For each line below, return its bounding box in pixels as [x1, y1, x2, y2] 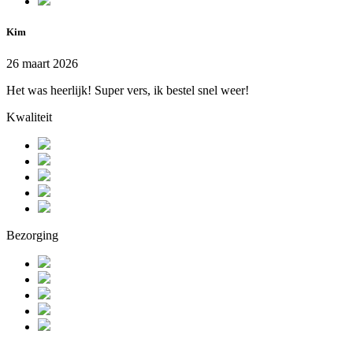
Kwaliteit [6, 110, 52, 124]
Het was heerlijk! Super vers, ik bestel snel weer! [6, 83, 249, 97]
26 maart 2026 [6, 56, 78, 70]
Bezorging [6, 228, 58, 242]
